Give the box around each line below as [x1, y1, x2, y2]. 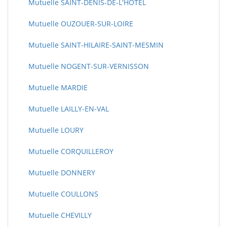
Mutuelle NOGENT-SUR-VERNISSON [28, 61, 149, 71]
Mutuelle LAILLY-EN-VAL [28, 104, 109, 113]
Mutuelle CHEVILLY [28, 210, 92, 220]
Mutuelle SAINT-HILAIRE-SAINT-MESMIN [28, 40, 164, 50]
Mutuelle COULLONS [28, 189, 98, 199]
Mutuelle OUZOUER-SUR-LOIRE [28, 19, 133, 28]
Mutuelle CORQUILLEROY [28, 146, 113, 156]
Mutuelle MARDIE [28, 83, 88, 92]
